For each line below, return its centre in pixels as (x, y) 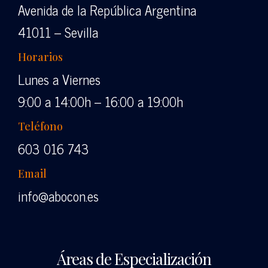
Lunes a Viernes (59, 80)
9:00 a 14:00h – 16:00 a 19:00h (100, 102)
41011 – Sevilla (58, 32)
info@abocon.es (58, 196)
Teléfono (40, 127)
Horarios (40, 57)
